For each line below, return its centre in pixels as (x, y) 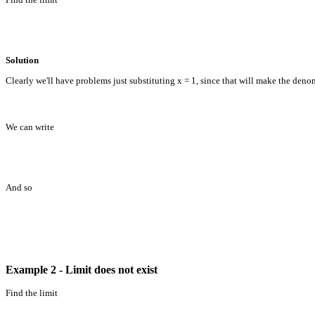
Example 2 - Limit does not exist (82, 269)
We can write (30, 127)
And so (19, 187)
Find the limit (32, 292)
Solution (22, 60)
